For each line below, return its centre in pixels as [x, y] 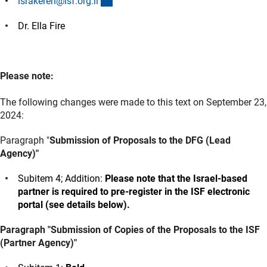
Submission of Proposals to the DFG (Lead [140, 140]
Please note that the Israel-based [176, 178]
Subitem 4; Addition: [61, 178]
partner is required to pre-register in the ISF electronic [134, 191]
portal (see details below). [74, 204]
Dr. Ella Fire [41, 26]
